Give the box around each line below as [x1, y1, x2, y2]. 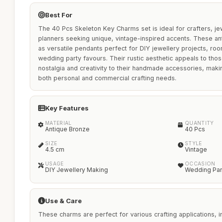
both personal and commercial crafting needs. [38, 74, 176, 82]
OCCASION [185, 161, 216, 166]
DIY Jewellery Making [45, 166, 108, 173]
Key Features [45, 104, 89, 112]
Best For [45, 11, 72, 19]
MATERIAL [45, 120, 72, 126]
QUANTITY [185, 120, 214, 126]
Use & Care [45, 197, 82, 205]
